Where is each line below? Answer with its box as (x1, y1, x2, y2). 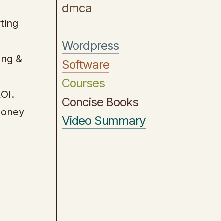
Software (62, 57, 110, 72)
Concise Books (62, 95, 139, 109)
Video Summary (62, 113, 146, 128)
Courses (62, 76, 105, 90)
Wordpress (62, 38, 119, 53)
